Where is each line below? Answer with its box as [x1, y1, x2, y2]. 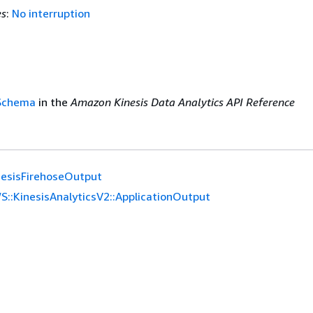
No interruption [11, 6, 90, 21]
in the [36, 94, 71, 109]
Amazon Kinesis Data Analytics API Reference [71, 94, 295, 109]
